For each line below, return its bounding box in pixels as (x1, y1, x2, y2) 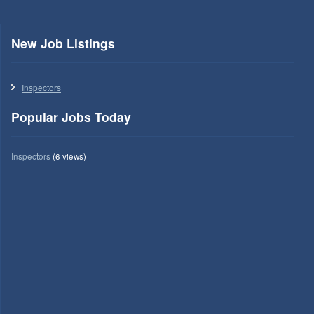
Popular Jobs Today (11, 107, 131, 125)
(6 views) (50, 150, 86, 162)
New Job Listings (11, 34, 115, 52)
